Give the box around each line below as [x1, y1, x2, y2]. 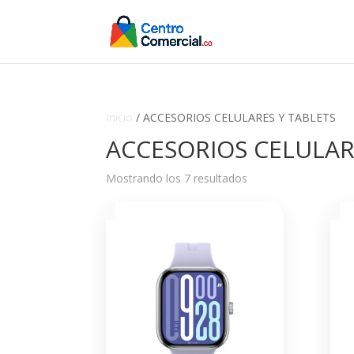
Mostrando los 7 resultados [106, 171, 248, 186]
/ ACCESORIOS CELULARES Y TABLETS [133, 110, 337, 125]
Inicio [106, 110, 134, 125]
